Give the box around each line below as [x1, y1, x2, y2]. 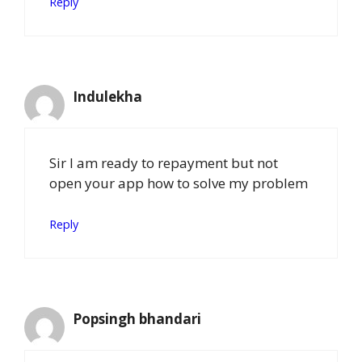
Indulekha [73, 87, 142, 107]
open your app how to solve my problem [49, 173, 308, 192]
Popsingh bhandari [73, 309, 201, 329]
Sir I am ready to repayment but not [49, 153, 278, 172]
